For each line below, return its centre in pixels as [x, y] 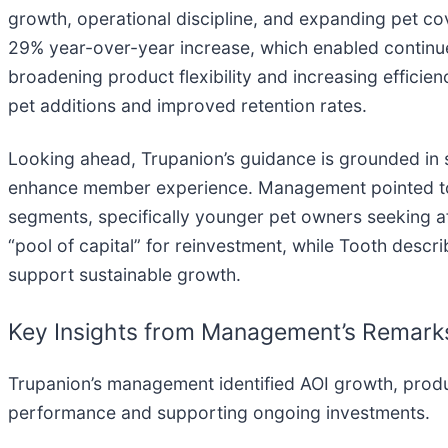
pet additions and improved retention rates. [187, 106]
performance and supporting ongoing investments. [219, 412]
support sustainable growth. [124, 275]
